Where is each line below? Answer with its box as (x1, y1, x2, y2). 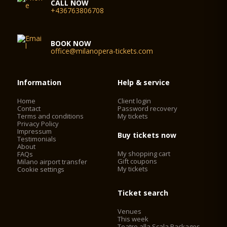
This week (118, 214, 149, 223)
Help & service (118, 78, 170, 87)
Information (17, 78, 62, 87)
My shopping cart (118, 149, 171, 158)
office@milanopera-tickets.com (51, 46, 154, 56)
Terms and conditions (17, 111, 84, 121)
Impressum (17, 127, 52, 136)
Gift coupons (118, 157, 158, 166)
